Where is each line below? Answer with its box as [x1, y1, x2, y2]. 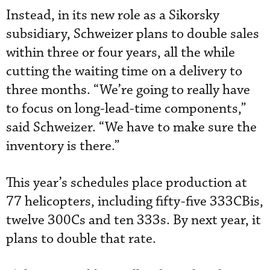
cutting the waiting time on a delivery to [6, 63, 242, 80]
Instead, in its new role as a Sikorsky [6, 7, 219, 24]
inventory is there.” [6, 137, 120, 155]
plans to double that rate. [6, 230, 159, 248]
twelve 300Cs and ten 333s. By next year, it [6, 212, 261, 229]
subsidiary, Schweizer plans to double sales [6, 25, 259, 43]
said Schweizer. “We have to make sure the [6, 119, 257, 136]
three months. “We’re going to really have [6, 81, 250, 99]
